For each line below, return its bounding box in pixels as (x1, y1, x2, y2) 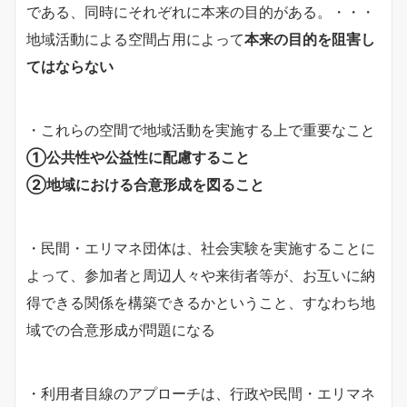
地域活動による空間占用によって (26, 29, 244, 48)
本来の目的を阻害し (244, 29, 375, 48)
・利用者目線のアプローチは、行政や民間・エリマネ (26, 383, 375, 402)
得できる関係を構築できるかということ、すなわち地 (26, 293, 375, 312)
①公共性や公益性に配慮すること (26, 147, 250, 166)
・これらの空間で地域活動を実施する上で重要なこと (26, 120, 375, 139)
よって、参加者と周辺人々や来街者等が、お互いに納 (26, 265, 375, 284)
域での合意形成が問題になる (26, 320, 215, 339)
